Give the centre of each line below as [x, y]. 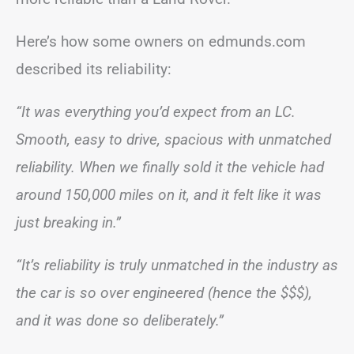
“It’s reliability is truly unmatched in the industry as [177, 265]
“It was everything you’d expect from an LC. [156, 111]
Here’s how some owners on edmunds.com [161, 41]
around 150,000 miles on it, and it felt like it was [169, 194]
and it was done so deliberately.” [120, 320]
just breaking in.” [68, 222]
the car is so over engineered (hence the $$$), [164, 292]
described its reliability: [94, 69]
